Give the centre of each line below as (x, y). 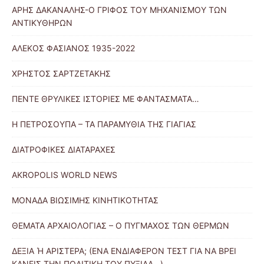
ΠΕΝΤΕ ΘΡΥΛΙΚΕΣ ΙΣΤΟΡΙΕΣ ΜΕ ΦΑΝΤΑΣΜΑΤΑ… (105, 99)
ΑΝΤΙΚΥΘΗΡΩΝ (42, 23)
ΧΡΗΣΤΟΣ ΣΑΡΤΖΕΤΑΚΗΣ (61, 74)
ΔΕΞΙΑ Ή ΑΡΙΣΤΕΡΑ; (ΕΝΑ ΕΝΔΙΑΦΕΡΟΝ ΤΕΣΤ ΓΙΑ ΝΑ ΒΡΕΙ (124, 251)
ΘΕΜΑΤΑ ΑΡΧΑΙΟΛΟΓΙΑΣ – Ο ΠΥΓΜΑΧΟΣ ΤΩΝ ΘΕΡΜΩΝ (121, 226)
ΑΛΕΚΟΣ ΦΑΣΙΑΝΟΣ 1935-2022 (73, 48)
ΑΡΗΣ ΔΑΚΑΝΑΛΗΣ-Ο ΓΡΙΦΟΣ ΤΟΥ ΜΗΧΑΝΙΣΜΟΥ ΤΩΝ (119, 10)
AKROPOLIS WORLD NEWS (65, 175)
